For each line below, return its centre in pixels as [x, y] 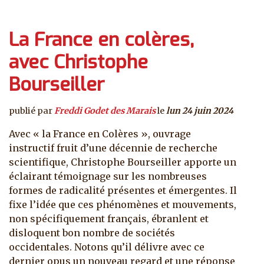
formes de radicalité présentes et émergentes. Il [123, 191]
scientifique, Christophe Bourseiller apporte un [123, 162]
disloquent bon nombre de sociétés [92, 233]
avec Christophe [78, 62]
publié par [32, 111]
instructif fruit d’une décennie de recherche [113, 148]
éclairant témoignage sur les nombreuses [108, 176]
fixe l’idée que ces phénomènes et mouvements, [123, 205]
